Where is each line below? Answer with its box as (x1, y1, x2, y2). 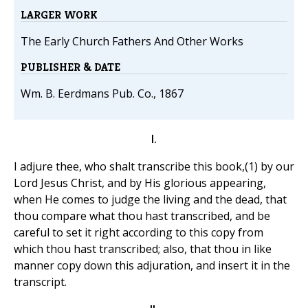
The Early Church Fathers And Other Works (21, 34, 243, 49)
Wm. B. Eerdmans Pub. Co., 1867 (21, 86, 184, 102)
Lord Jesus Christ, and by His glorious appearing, (14, 175, 266, 191)
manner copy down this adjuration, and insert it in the (14, 258, 290, 274)
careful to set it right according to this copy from (14, 225, 263, 241)
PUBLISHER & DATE (21, 60, 120, 75)
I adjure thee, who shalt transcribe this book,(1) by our (14, 159, 294, 175)
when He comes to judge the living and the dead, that (14, 192, 287, 208)
